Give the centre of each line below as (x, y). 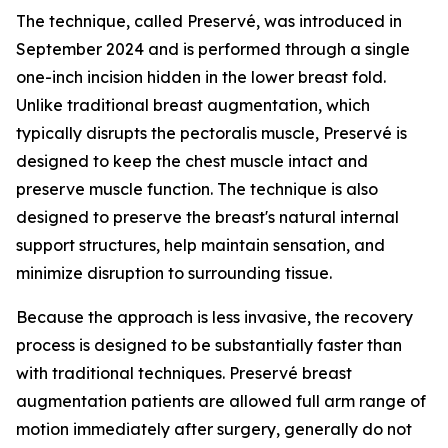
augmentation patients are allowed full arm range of (221, 401)
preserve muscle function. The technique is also (197, 189)
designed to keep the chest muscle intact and (192, 161)
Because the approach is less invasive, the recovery (214, 317)
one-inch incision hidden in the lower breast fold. (201, 77)
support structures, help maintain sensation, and (200, 245)
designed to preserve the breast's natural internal (207, 217)
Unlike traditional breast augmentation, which (193, 105)
